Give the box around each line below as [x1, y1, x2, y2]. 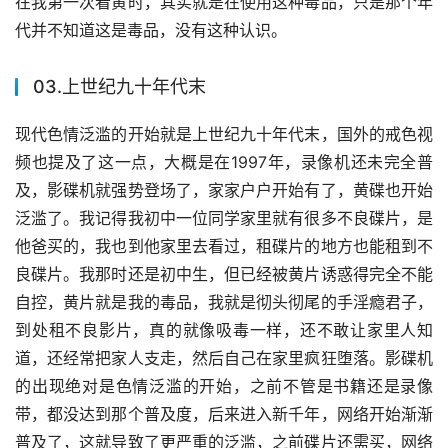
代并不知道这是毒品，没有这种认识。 [15, 20, 287, 41]
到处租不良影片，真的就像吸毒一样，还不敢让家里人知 [15, 320, 433, 341]
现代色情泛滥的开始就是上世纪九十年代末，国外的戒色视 [15, 124, 433, 145]
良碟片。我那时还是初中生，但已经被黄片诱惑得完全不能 [15, 264, 433, 285]
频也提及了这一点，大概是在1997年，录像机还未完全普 [15, 152, 433, 173]
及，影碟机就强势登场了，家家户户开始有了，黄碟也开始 [15, 180, 433, 201]
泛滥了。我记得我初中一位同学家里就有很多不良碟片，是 [15, 208, 433, 229]
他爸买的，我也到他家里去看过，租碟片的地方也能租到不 [15, 236, 433, 257]
